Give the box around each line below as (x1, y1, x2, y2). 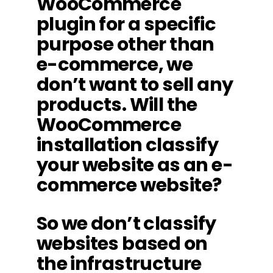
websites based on (36, 230, 208, 257)
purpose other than (36, 31, 214, 57)
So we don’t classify (36, 210, 216, 236)
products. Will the (36, 91, 197, 118)
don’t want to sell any (36, 71, 233, 97)
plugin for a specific (36, 11, 216, 37)
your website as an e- (36, 152, 233, 178)
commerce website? (36, 172, 222, 198)
